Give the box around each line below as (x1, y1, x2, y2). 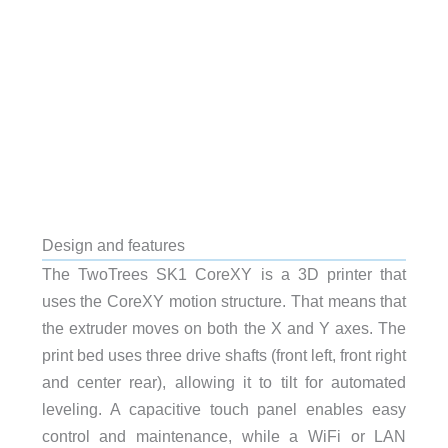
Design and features (41, 235, 185, 254)
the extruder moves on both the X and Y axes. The (41, 318, 407, 337)
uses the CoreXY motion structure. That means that (41, 291, 407, 310)
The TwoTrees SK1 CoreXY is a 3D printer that (41, 264, 407, 283)
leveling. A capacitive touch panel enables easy (41, 399, 407, 418)
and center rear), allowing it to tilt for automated (41, 372, 407, 391)
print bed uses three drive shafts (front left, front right (41, 345, 407, 364)
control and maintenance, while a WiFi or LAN (41, 426, 407, 445)
